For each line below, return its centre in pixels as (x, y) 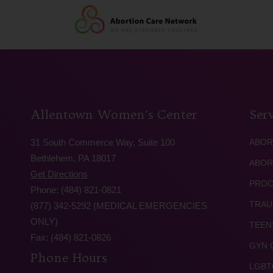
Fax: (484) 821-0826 (71, 237)
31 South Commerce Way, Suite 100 (103, 142)
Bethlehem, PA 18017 (73, 158)
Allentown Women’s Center (114, 114)
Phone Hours (69, 257)
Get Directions (59, 174)
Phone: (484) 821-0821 (76, 190)
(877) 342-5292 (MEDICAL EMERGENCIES (119, 206)
